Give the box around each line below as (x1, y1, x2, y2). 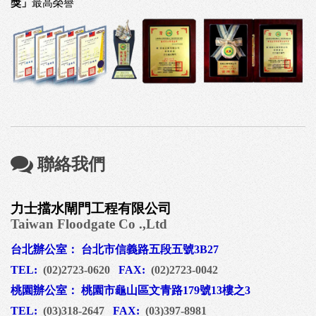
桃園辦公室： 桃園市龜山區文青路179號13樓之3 (11, 284, 250, 296)
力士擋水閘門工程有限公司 (11, 200, 171, 216)
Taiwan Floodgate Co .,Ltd (11, 216, 167, 231)
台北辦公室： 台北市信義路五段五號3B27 (11, 243, 219, 255)
